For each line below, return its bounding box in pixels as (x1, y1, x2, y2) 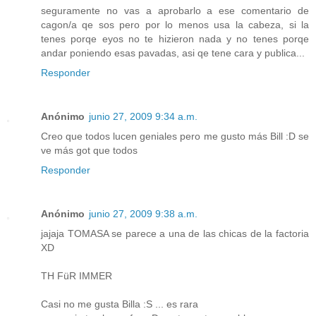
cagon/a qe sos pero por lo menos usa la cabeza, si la (41, 19, 309, 31)
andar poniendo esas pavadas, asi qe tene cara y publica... (41, 47, 305, 59)
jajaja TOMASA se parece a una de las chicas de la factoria (41, 228, 309, 240)
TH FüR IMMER (41, 270, 112, 282)
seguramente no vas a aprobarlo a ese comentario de (41, 5, 309, 17)
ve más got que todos (41, 145, 138, 157)
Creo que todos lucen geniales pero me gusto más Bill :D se (41, 130, 309, 142)
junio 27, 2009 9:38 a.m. (89, 208, 197, 220)
